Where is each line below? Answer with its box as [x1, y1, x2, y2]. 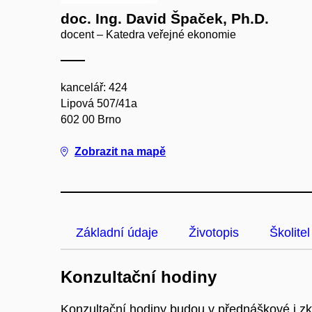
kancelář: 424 [61, 81, 127, 93]
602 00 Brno [61, 114, 121, 125]
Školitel [270, 226, 310, 240]
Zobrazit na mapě [75, 146, 166, 157]
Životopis [189, 226, 239, 240]
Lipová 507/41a [61, 97, 137, 109]
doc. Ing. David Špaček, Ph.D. [61, 10, 269, 26]
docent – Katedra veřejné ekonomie [61, 29, 236, 40]
